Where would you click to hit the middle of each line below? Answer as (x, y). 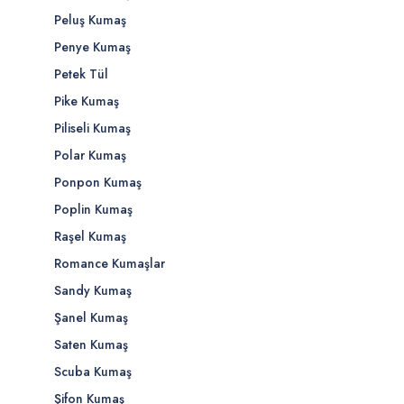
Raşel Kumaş (90, 236)
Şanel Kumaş (91, 317)
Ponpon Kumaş (98, 182)
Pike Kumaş (87, 101)
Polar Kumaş (90, 155)
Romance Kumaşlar (110, 263)
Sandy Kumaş (93, 290)
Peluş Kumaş (90, 20)
